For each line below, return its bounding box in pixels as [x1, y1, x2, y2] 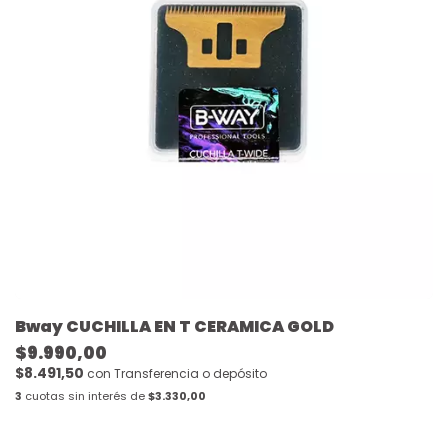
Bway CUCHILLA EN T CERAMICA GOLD [15, 314, 334, 338]
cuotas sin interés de [22, 387, 148, 404]
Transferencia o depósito [114, 364, 267, 382]
